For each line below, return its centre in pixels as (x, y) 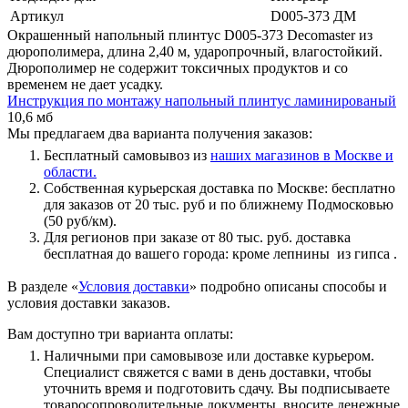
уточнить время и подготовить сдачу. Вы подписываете (217, 388)
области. (70, 171)
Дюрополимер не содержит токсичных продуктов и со (178, 67)
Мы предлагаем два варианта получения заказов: (160, 133)
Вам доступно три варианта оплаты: (120, 333)
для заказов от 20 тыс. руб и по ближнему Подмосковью (219, 204)
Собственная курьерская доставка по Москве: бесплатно (219, 188)
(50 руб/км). (80, 220)
